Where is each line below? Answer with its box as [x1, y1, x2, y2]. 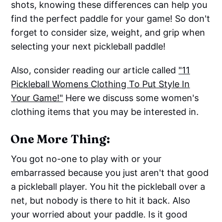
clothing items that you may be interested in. [11, 106, 199, 117]
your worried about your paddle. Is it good [11, 209, 188, 220]
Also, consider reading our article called [11, 64, 179, 75]
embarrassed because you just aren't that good [11, 167, 209, 178]
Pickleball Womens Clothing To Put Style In [11, 78, 190, 89]
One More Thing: [10, 131, 111, 146]
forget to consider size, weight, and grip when [11, 27, 206, 38]
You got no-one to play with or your [11, 153, 162, 164]
